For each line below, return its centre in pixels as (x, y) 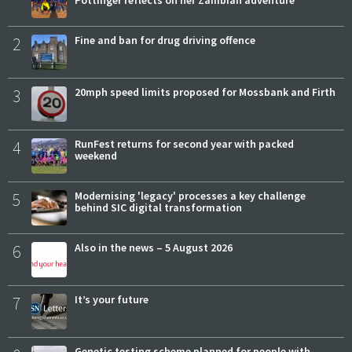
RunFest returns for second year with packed (184, 143)
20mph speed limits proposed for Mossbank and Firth (205, 92)
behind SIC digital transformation (158, 207)
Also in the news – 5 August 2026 (154, 247)
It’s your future (112, 299)
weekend (96, 155)
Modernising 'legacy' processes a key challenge (190, 195)
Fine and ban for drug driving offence (165, 40)
